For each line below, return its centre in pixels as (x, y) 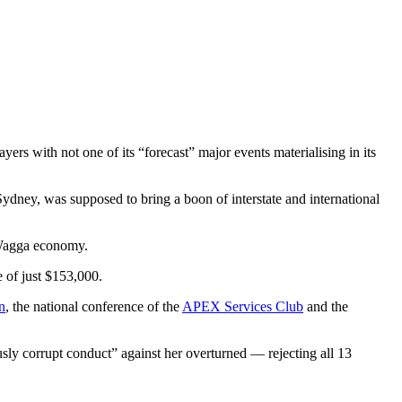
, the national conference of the (94, 306)
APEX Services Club (243, 306)
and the (326, 306)
